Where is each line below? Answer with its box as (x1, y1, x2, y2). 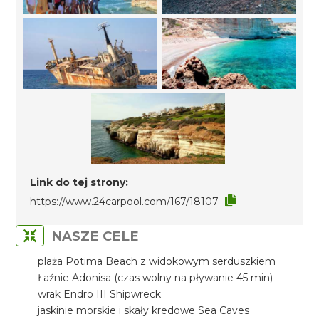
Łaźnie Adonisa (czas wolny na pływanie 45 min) (38, 271, 273, 284)
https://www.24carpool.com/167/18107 (30, 195, 219, 208)
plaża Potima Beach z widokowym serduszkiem (38, 255, 276, 268)
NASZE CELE (51, 228, 140, 244)
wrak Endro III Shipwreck (38, 288, 162, 300)
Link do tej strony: (30, 176, 129, 189)
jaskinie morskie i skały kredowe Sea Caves (38, 304, 250, 317)
